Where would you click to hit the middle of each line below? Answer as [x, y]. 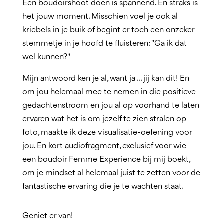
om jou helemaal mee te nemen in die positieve [109, 92]
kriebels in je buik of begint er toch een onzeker [108, 30]
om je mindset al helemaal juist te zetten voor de [111, 173]
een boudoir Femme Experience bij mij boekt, [106, 159]
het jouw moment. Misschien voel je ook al [100, 16]
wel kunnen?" [46, 57]
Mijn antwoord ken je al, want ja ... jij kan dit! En [106, 78]
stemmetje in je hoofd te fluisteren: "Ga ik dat [104, 43]
